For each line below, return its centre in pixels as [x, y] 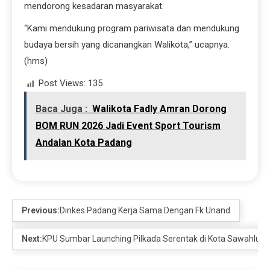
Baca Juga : [61, 109]
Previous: [41, 211]
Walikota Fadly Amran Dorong [159, 109]
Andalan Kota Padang [84, 143]
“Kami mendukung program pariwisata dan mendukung [132, 29]
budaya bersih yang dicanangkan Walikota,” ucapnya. [127, 45]
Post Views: [62, 83]
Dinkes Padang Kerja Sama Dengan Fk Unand [145, 211]
